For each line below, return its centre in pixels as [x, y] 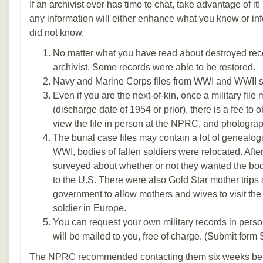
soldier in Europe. [90, 208]
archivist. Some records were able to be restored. [154, 67]
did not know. [57, 33]
